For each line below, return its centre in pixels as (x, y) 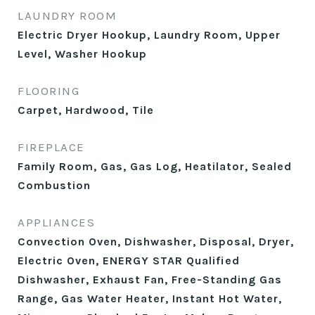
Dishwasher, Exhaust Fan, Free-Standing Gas (150, 279)
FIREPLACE (51, 147)
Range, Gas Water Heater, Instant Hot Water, (150, 298)
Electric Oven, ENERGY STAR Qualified (129, 261)
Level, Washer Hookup (82, 54)
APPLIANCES (56, 222)
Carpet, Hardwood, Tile (86, 110)
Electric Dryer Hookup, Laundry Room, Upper (149, 35)
